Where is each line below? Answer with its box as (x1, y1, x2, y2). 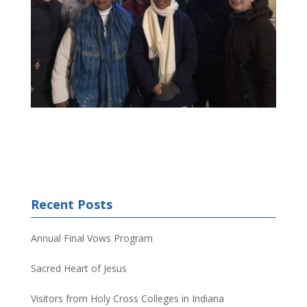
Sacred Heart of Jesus (30, 261, 127, 275)
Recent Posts (30, 195, 112, 212)
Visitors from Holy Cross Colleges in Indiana (30, 291, 224, 305)
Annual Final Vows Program (30, 231, 153, 245)
